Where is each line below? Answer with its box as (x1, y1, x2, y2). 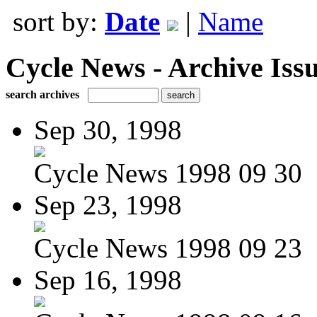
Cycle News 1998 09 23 (34, 232, 302, 263)
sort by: (13, 6, 105, 37)
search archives (6, 88, 79, 100)
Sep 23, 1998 (34, 189, 182, 220)
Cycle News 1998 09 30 (34, 157, 302, 188)
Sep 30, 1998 (34, 114, 182, 145)
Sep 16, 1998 (34, 264, 182, 295)
